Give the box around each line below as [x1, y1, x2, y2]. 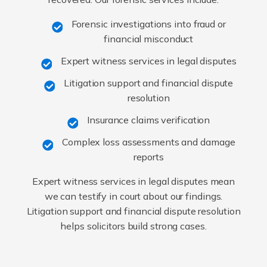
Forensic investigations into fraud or [71, 18, 226, 30]
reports [133, 151, 164, 163]
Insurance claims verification [87, 114, 210, 126]
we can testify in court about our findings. [44, 190, 223, 203]
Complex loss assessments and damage [62, 136, 235, 148]
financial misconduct [104, 33, 194, 45]
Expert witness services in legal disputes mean [32, 175, 235, 188]
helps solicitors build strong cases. [60, 220, 207, 232]
